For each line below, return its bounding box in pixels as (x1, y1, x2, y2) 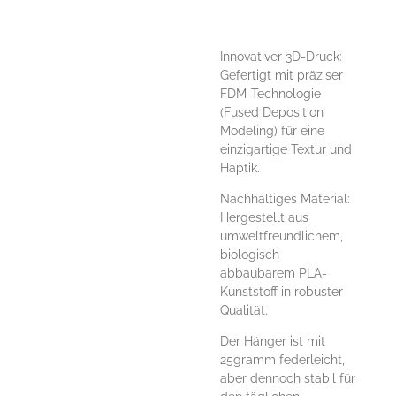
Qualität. (220, 302, 268, 317)
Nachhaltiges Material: (220, 191, 350, 206)
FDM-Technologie (220, 86, 321, 101)
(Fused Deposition (220, 104, 324, 119)
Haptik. (220, 160, 260, 175)
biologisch (220, 247, 279, 262)
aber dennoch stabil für (220, 370, 355, 385)
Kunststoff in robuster (220, 284, 343, 299)
